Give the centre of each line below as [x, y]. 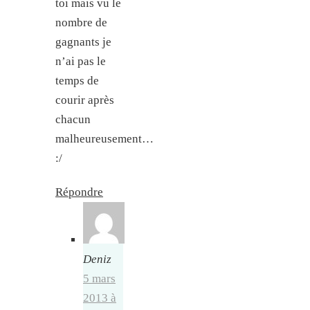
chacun [73, 120]
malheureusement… [104, 139]
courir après [85, 100]
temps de [77, 81]
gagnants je [83, 42]
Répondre [79, 192]
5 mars [99, 278]
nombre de [81, 23]
